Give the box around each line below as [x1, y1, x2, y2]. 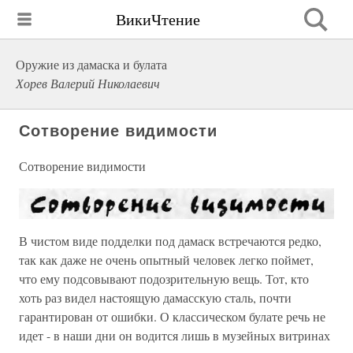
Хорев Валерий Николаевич [16, 75, 160, 91]
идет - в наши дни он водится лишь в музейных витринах [19, 326, 330, 344]
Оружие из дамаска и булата [16, 56, 167, 72]
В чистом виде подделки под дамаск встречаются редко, [19, 232, 321, 249]
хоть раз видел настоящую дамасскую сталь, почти [19, 288, 292, 306]
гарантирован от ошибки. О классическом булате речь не [19, 307, 325, 325]
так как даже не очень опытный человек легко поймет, [19, 251, 314, 268]
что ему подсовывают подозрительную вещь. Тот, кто [19, 269, 309, 287]
